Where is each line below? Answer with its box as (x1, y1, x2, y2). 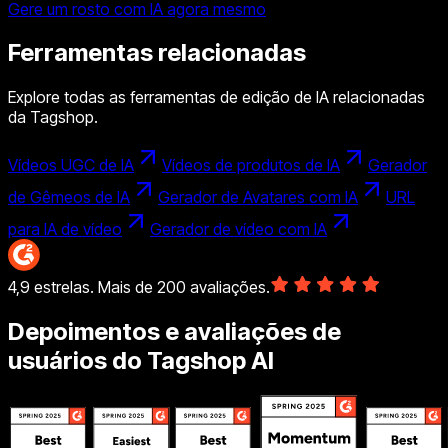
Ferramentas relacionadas (8, 38, 306, 68)
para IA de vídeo (8, 219, 122, 240)
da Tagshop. (8, 107, 98, 128)
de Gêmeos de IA (8, 187, 130, 208)
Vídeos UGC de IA (8, 155, 134, 176)
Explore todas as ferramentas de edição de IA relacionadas (8, 87, 425, 108)
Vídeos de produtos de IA (162, 155, 340, 176)
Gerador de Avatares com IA (158, 187, 358, 208)
